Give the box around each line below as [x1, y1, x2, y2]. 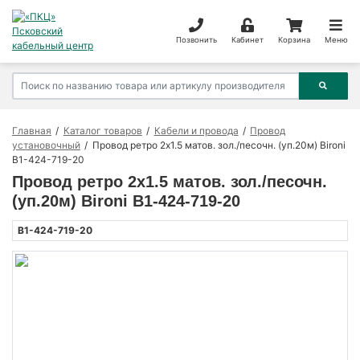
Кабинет [231, 35, 264, 44]
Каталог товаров [63, 125, 142, 137]
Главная [12, 125, 51, 137]
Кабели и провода [153, 125, 239, 137]
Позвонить [175, 35, 217, 44]
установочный [12, 139, 80, 152]
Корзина [277, 35, 310, 44]
